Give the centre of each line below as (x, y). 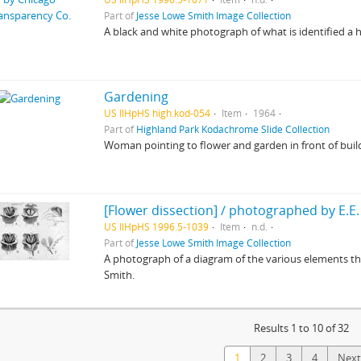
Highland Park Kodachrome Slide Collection (233, 129)
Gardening (137, 97)
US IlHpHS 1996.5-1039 (157, 226)
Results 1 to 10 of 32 (301, 328)
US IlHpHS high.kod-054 (158, 113)
